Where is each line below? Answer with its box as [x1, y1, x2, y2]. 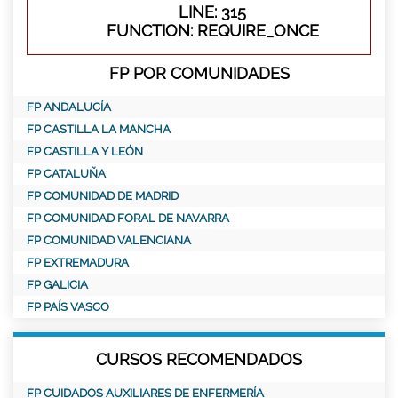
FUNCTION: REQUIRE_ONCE [106, 20, 319, 40]
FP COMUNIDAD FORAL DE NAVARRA [27, 211, 229, 225]
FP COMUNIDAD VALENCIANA [27, 233, 191, 247]
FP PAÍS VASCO [27, 299, 109, 314]
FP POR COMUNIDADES [108, 63, 290, 83]
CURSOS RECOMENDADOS [96, 349, 302, 369]
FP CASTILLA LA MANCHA [27, 122, 171, 136]
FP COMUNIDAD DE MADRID [27, 188, 179, 203]
